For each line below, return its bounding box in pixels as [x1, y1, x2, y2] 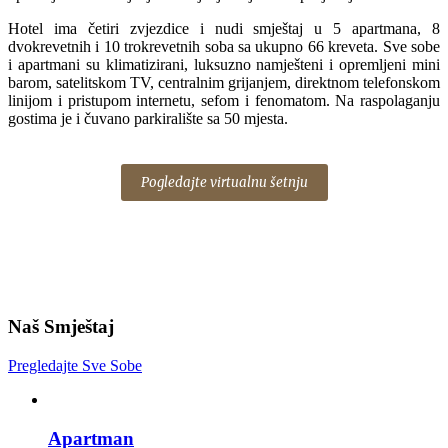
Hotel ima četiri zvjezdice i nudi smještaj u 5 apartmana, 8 [8, 20, 440, 38]
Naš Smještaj [8, 316, 114, 338]
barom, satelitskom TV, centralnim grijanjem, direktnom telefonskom [8, 74, 440, 92]
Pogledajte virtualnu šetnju [140, 174, 308, 192]
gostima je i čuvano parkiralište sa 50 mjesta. [8, 110, 288, 128]
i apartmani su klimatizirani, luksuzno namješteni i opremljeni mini [8, 56, 440, 74]
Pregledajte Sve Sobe [8, 356, 142, 374]
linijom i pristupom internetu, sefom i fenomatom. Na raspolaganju [8, 92, 440, 110]
